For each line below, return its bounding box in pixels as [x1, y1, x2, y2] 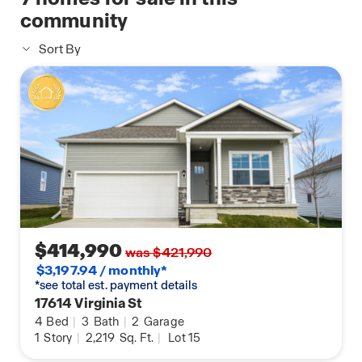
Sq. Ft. [116, 330, 154, 346]
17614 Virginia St [35, 294, 143, 313]
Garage [141, 314, 185, 330]
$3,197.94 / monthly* [36, 262, 168, 280]
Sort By [39, 41, 81, 58]
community [20, 8, 128, 34]
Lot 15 [168, 330, 201, 346]
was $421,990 [125, 244, 213, 262]
